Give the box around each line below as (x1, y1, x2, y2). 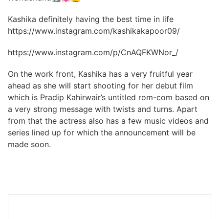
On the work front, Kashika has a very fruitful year (8, 69, 193, 79)
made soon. (8, 139, 51, 150)
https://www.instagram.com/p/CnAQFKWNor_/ (8, 47, 178, 58)
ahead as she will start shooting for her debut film (8, 81, 193, 91)
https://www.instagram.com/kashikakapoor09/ (8, 26, 180, 36)
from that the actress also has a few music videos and (8, 116, 209, 126)
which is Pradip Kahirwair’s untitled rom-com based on (8, 92, 209, 103)
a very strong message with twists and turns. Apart (8, 104, 197, 114)
